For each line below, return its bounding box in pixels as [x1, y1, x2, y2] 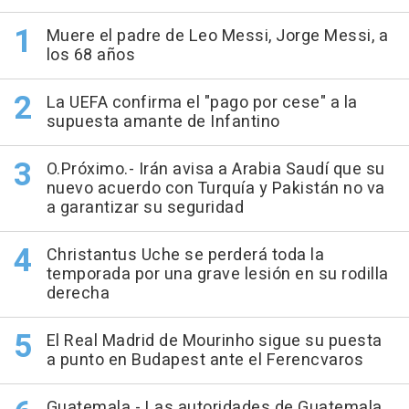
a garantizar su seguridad [46, 195, 244, 221]
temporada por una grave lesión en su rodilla [46, 262, 389, 288]
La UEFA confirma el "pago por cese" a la [46, 90, 358, 116]
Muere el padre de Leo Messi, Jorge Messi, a [46, 24, 388, 49]
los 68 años [46, 43, 135, 68]
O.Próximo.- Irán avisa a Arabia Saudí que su [46, 157, 385, 183]
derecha [46, 281, 110, 307]
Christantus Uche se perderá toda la [46, 243, 324, 268]
